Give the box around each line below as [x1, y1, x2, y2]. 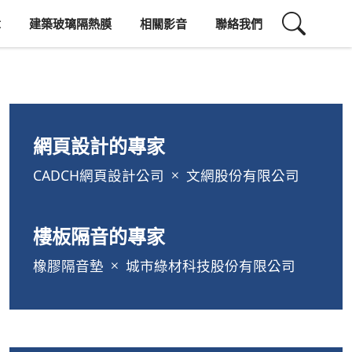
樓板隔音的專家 [33, 223, 165, 249]
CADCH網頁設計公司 [33, 166, 168, 185]
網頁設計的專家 [33, 133, 165, 159]
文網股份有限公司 [182, 166, 299, 185]
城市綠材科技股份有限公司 [122, 256, 295, 275]
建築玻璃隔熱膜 [29, 16, 112, 31]
